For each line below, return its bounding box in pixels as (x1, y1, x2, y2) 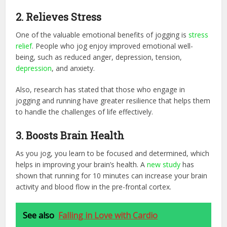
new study (147, 159, 181, 169)
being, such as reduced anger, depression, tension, (16, 52, 182, 62)
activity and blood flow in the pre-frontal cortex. (16, 181, 172, 192)
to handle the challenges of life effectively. (16, 106, 156, 117)
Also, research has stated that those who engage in (16, 84, 185, 94)
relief (16, 41, 32, 51)
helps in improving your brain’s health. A (16, 159, 145, 169)
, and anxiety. (52, 63, 95, 73)
